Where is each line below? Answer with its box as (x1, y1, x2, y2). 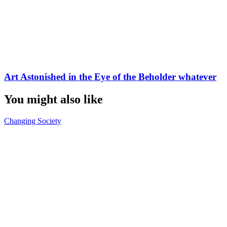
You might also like (4, 92, 103, 106)
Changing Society (4, 116, 61, 125)
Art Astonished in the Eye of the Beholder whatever (4, 71, 216, 82)
